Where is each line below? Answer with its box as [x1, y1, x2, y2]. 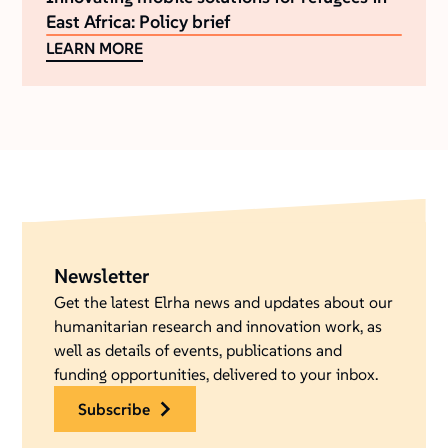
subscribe [87, 399, 151, 420]
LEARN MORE [54, 38, 144, 59]
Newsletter [54, 263, 150, 290]
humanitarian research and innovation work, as [54, 316, 383, 337]
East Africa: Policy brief [46, 10, 231, 34]
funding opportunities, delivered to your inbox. [54, 364, 379, 385]
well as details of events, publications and [54, 340, 343, 361]
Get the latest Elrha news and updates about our [54, 292, 394, 313]
